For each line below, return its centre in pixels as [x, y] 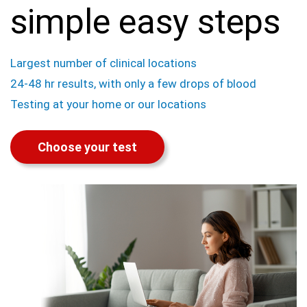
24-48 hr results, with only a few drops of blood [133, 84]
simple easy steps [145, 22]
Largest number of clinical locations [103, 63]
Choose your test [87, 147]
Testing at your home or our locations [108, 105]
